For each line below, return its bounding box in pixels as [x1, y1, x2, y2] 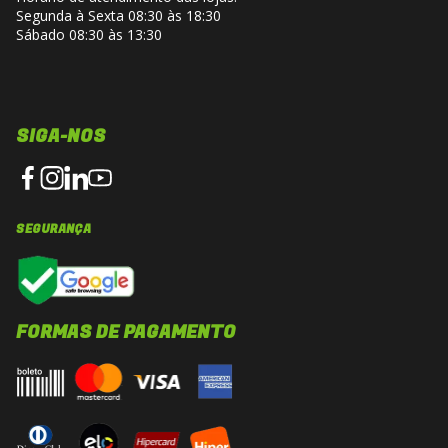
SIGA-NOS [16, 122, 106, 150]
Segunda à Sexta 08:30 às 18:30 [16, 5, 221, 25]
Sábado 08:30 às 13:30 [16, 24, 162, 44]
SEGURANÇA [16, 219, 91, 238]
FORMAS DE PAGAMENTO [16, 319, 236, 347]
